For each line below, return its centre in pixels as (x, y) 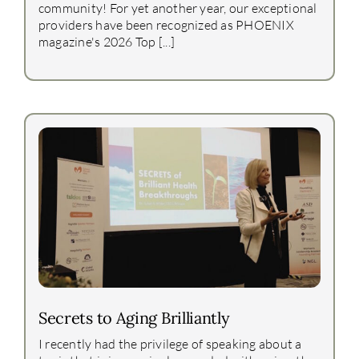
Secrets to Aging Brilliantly (134, 317)
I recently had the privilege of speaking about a (170, 343)
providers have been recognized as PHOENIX (166, 24)
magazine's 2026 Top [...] (106, 41)
